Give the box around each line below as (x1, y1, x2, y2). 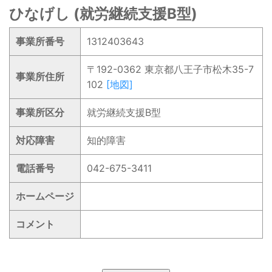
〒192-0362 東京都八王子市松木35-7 (87, 63, 254, 76)
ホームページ (16, 190, 74, 203)
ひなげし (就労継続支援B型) (9, 5, 197, 23)
